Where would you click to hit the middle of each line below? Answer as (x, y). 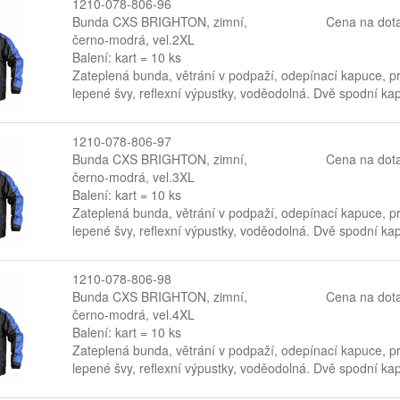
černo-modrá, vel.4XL (133, 314)
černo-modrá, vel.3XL (133, 176)
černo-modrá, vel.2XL (133, 39)
